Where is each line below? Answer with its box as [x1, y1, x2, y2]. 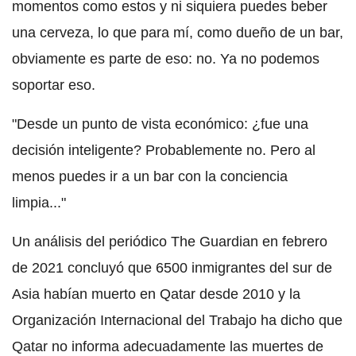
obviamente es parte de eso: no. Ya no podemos [12, 50, 319, 67]
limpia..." [12, 194, 66, 211]
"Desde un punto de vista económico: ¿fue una [12, 115, 308, 132]
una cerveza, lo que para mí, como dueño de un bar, [12, 24, 343, 41]
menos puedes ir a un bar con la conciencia [12, 168, 288, 184]
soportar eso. [12, 76, 95, 93]
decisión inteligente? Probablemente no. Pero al [12, 141, 315, 158]
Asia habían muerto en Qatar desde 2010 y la [12, 285, 300, 302]
